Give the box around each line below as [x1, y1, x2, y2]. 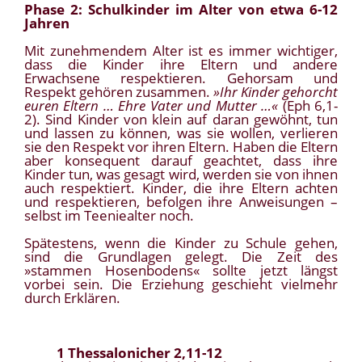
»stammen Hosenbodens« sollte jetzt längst [24, 261, 338, 280]
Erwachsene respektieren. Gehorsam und [24, 69, 338, 88]
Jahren [24, 14, 69, 33]
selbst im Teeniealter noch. [24, 206, 194, 225]
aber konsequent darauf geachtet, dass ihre [24, 151, 338, 170]
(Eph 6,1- [278, 96, 339, 116]
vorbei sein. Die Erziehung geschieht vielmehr [24, 275, 338, 294]
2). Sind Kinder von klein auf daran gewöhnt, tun [24, 110, 338, 129]
